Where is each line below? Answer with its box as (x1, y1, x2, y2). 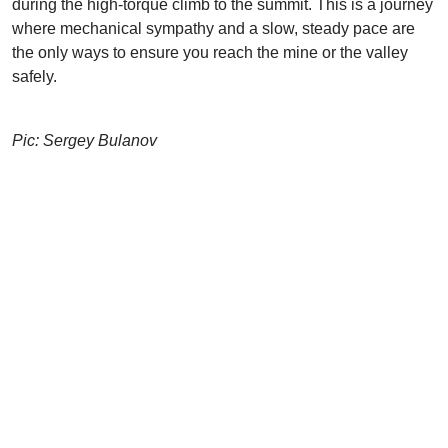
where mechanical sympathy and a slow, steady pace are (12, 20, 415, 37)
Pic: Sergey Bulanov (12, 132, 157, 149)
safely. (12, 68, 57, 85)
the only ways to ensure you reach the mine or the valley (12, 44, 408, 61)
